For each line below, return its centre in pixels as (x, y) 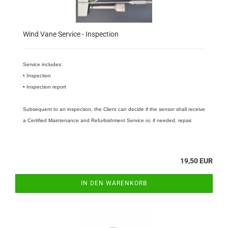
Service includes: (43, 64)
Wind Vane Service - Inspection (71, 34)
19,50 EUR (196, 161)
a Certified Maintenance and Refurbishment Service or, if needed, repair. (108, 120)
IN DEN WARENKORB (114, 183)
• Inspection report (45, 87)
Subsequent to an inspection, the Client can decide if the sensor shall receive (114, 109)
